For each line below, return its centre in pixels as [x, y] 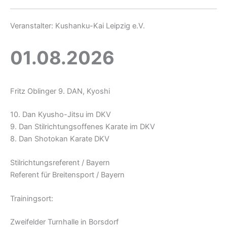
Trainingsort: [32, 199]
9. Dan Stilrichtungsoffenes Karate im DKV [83, 126]
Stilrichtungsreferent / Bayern [60, 162]
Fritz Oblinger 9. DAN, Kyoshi [60, 91]
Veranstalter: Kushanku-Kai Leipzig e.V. [78, 26]
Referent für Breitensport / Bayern [67, 175]
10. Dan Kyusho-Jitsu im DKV [61, 114]
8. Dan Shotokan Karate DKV [60, 139]
